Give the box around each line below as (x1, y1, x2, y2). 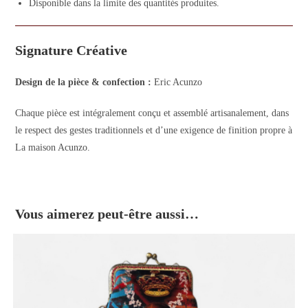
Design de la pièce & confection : (15, 77, 152, 87)
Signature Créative (15, 43, 128, 58)
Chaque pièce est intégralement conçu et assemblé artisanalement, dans (15, 108, 289, 118)
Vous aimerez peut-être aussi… (15, 206, 199, 221)
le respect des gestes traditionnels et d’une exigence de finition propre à (15, 125, 293, 135)
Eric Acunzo (151, 77, 203, 87)
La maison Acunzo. (15, 142, 91, 153)
